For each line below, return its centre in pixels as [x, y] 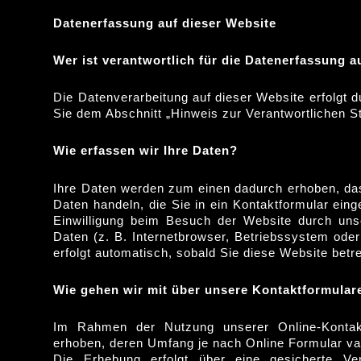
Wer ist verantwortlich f [129, 60]
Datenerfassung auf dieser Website [165, 23]
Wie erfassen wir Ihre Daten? [146, 151]
